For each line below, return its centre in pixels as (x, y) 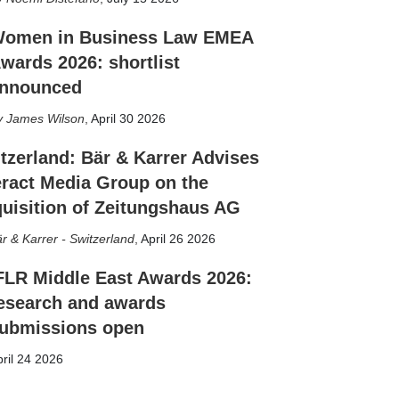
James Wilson (45, 118)
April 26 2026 (178, 239)
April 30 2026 (128, 118)
